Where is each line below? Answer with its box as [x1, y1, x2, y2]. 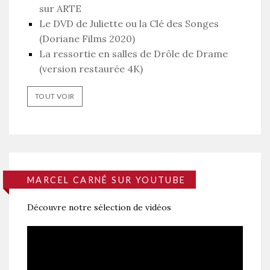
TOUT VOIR [35, 92, 75, 101]
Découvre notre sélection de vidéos [27, 202, 171, 213]
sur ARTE [39, 2, 81, 15]
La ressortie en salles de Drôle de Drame [39, 48, 228, 60]
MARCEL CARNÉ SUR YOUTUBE [27, 174, 186, 185]
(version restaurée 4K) [39, 63, 143, 75]
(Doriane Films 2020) [39, 33, 135, 45]
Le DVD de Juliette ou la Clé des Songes [39, 17, 219, 30]
